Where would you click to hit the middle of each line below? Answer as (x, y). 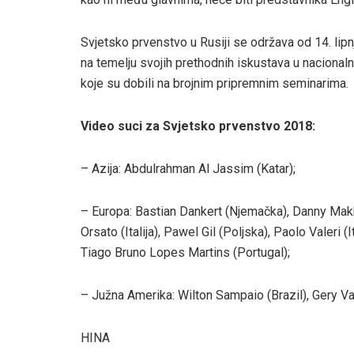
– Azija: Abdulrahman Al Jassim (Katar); (188, 168)
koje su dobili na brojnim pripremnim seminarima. (215, 83)
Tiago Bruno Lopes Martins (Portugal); (185, 252)
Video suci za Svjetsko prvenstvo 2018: (198, 126)
